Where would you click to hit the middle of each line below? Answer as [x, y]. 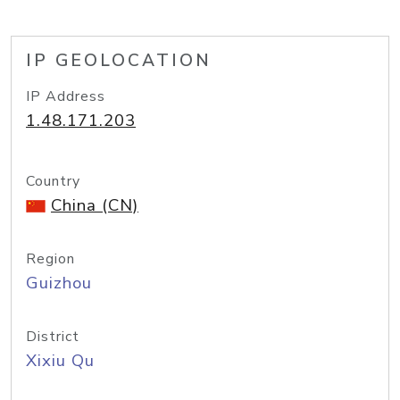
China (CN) [95, 205]
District [53, 337]
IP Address [66, 96]
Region [50, 259]
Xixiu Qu [60, 361]
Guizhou [59, 283]
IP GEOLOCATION [119, 61]
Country [53, 181]
